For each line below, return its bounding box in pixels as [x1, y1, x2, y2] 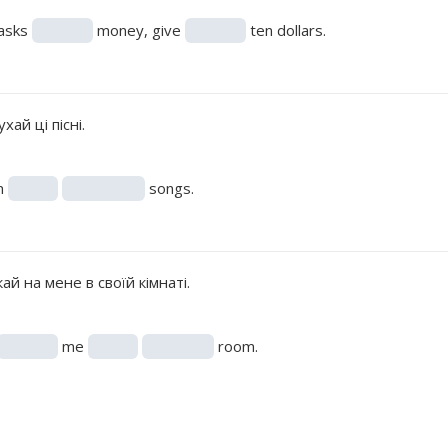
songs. [144, 177, 194, 198]
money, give [92, 19, 185, 40]
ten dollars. [245, 19, 326, 40]
